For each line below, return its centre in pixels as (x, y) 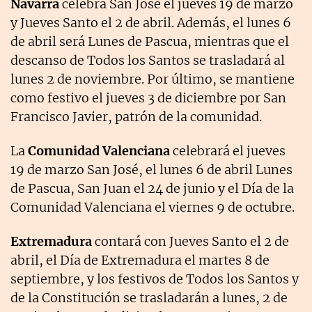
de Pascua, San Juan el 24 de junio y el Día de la (152, 188)
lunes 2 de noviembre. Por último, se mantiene (153, 79)
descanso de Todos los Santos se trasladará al (148, 60)
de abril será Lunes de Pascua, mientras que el (150, 41)
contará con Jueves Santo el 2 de (190, 241)
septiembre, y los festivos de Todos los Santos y (155, 279)
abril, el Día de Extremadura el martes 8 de (140, 260)
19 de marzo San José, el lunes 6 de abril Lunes (151, 169)
